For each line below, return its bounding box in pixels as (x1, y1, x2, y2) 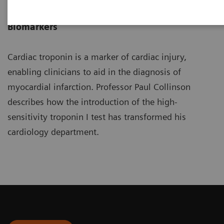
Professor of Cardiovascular (7, 6, 128, 17)
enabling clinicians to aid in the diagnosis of (7, 66, 181, 77)
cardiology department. (7, 126, 99, 137)
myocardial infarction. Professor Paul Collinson (7, 81, 190, 92)
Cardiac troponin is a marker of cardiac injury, (7, 51, 186, 62)
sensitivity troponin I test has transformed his (7, 111, 186, 122)
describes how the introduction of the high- (7, 96, 177, 107)
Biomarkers (7, 21, 57, 32)
